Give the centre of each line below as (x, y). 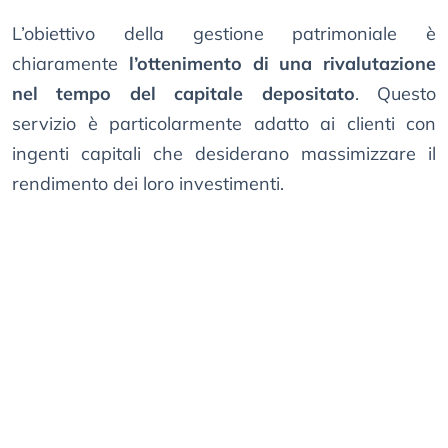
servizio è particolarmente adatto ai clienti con (224, 124)
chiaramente (70, 64)
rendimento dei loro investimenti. (148, 184)
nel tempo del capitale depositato (183, 94)
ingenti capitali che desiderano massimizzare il (224, 154)
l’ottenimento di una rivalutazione (282, 64)
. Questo (395, 94)
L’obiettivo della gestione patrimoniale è (224, 34)
